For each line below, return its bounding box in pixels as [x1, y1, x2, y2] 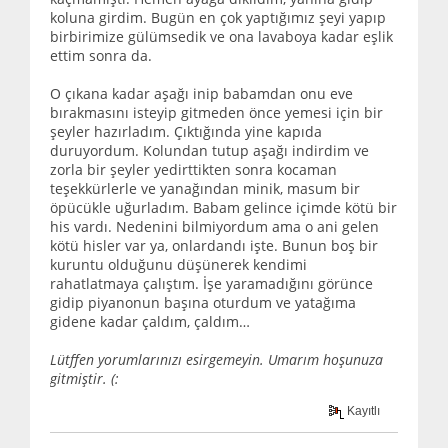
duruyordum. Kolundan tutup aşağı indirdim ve [50, 140, 369, 160]
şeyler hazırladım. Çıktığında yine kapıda [50, 121, 322, 141]
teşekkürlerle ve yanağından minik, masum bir [50, 178, 360, 198]
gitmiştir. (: [50, 368, 119, 388]
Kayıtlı [344, 404, 381, 419]
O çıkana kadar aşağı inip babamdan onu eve [50, 83, 353, 103]
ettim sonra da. [50, 45, 152, 65]
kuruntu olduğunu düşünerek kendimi [50, 254, 307, 274]
